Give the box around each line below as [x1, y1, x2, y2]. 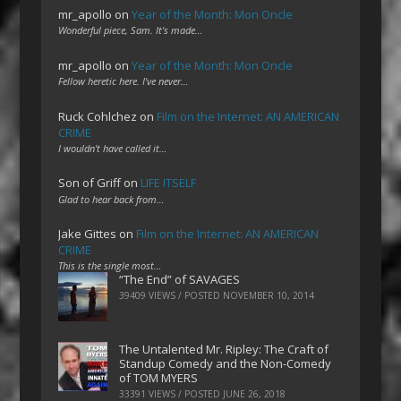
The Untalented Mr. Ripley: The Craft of [119, 341, 329, 358]
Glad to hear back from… [58, 192, 165, 206]
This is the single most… [58, 259, 162, 273]
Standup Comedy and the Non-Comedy [119, 355, 332, 372]
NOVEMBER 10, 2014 [223, 289, 315, 303]
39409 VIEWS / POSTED [119, 289, 224, 303]
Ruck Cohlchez [58, 107, 138, 124]
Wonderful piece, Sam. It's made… [58, 22, 203, 37]
